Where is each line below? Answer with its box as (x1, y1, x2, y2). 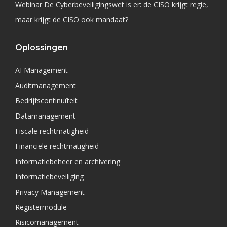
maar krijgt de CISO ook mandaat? (15, 15, 128, 24)
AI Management (15, 65, 68, 75)
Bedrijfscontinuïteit (15, 96, 78, 105)
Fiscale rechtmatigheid (15, 126, 89, 136)
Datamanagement (15, 111, 75, 121)
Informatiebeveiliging (15, 172, 84, 181)
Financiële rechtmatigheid (15, 141, 99, 151)
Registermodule (15, 202, 67, 212)
